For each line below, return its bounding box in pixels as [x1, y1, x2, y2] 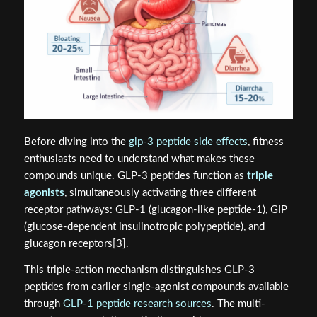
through [23, 298, 63, 309]
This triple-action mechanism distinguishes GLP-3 [23, 264, 255, 275]
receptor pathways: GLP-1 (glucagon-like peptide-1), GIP [23, 204, 287, 216]
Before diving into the [23, 137, 129, 148]
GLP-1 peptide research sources [62, 298, 212, 309]
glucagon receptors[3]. [23, 238, 129, 250]
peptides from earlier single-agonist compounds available [23, 281, 289, 292]
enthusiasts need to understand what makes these [23, 154, 255, 165]
